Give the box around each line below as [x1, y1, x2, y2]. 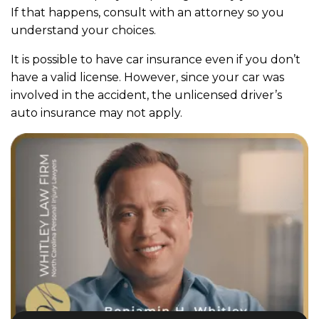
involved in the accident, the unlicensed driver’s [11, 88, 282, 102]
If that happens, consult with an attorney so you [11, 5, 284, 19]
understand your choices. [11, 23, 159, 37]
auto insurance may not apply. [11, 105, 185, 120]
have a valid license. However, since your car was [11, 70, 284, 84]
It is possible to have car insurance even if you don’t [11, 52, 300, 66]
